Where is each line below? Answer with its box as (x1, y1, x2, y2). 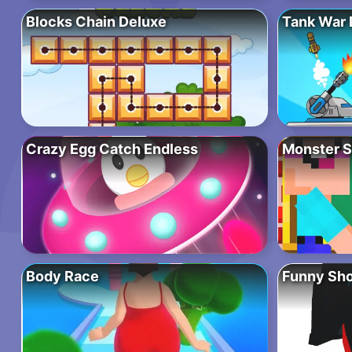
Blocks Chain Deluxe (26, 13, 167, 31)
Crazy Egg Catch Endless (26, 141, 198, 158)
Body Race (26, 268, 99, 285)
